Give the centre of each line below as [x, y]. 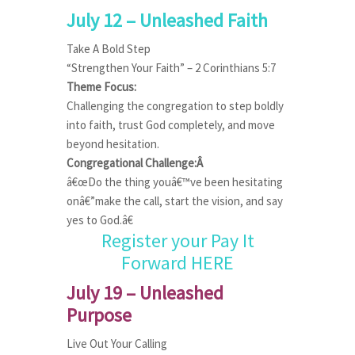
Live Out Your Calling [117, 344]
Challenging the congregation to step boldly [175, 106]
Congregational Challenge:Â [136, 163]
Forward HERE [177, 263]
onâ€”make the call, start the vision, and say [175, 201]
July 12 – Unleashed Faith [167, 20]
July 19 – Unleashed [145, 293]
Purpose [99, 315]
